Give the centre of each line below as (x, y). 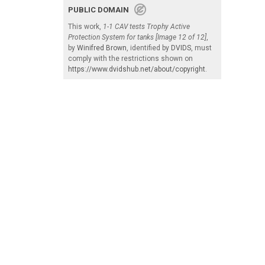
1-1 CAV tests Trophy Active (146, 27)
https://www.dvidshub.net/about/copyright (137, 70)
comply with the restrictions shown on (130, 59)
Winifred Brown (102, 48)
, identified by (149, 48)
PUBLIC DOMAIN (101, 10)
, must (201, 48)
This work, (85, 27)
